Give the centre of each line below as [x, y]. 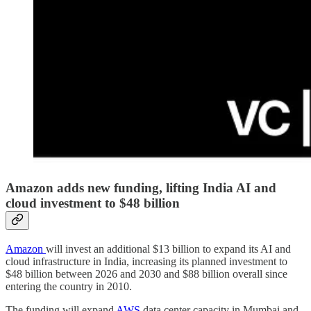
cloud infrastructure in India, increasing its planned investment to [146, 261]
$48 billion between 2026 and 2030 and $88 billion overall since [146, 274]
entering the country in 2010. [69, 286]
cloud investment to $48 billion [93, 203]
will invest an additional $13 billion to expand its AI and [168, 249]
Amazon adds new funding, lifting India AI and [141, 187]
